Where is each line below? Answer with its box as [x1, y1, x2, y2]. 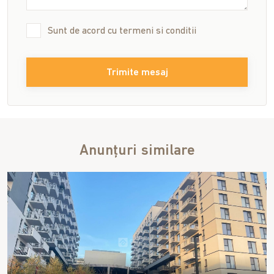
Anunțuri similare [79, 144, 195, 159]
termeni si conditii [119, 26, 196, 37]
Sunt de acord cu [48, 26, 119, 37]
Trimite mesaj [106, 68, 168, 78]
